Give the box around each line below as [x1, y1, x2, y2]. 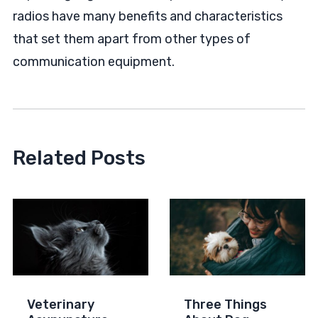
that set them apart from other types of [12, 31, 251, 47]
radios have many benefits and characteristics [12, 9, 283, 24]
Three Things [183, 296, 267, 312]
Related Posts [12, 146, 146, 170]
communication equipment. [12, 54, 175, 70]
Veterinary [26, 296, 94, 312]
